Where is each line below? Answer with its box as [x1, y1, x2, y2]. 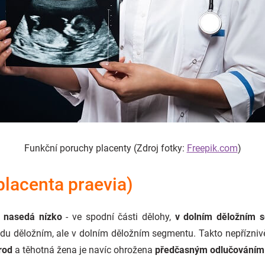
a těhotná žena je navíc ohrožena [12, 244, 155, 256]
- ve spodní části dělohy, [62, 211, 175, 222]
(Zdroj [133, 143, 161, 154]
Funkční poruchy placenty [24, 143, 134, 154]
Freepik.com [186, 143, 238, 154]
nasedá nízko [4, 211, 62, 222]
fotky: [160, 143, 187, 154]
